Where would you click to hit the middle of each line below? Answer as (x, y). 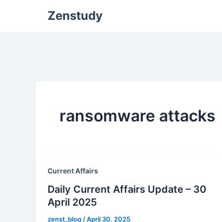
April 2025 (72, 202)
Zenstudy (75, 16)
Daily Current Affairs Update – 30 (127, 189)
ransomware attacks (138, 116)
